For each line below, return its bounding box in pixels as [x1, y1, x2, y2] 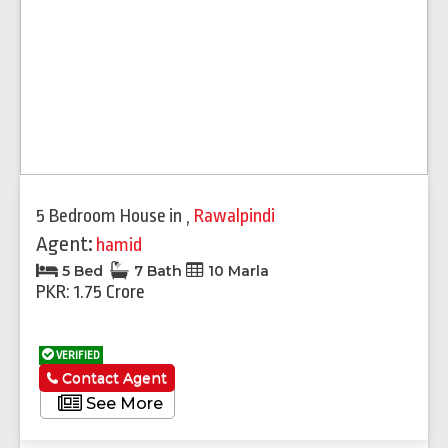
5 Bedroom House [36, 204, 166, 227]
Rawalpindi [194, 204, 275, 227]
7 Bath [130, 261, 186, 280]
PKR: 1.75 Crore [36, 280, 145, 303]
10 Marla [204, 261, 269, 280]
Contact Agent [58, 368, 168, 387]
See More [81, 393, 163, 413]
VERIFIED [54, 348, 100, 362]
